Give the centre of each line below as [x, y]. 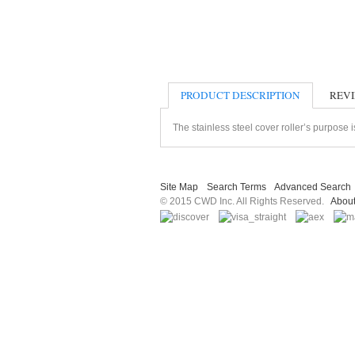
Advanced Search [313, 187]
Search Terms [237, 187]
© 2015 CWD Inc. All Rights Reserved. [245, 201]
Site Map [179, 187]
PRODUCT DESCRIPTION [240, 95]
